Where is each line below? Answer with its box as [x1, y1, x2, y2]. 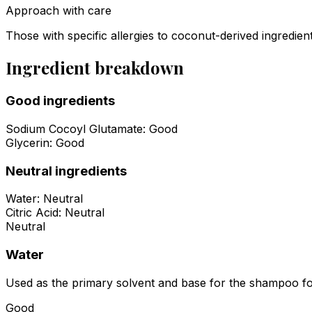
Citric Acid [6, 205, 58, 220]
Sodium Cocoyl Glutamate [6, 121, 143, 136]
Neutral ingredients [6, 162, 127, 179]
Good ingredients [6, 93, 115, 109]
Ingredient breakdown [6, 56, 184, 79]
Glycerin [6, 135, 49, 150]
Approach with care [6, 3, 111, 18]
